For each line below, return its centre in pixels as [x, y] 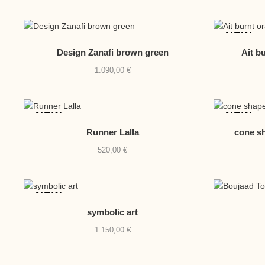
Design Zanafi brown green [112, 53]
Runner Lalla [112, 132]
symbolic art [113, 212]
